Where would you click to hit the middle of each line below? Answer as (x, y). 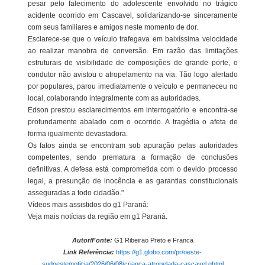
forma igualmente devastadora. (77, 134)
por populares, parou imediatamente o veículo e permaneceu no (132, 87)
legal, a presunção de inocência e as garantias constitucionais (132, 181)
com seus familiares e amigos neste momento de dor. (113, 28)
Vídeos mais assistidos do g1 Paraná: (88, 205)
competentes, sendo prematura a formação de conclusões (132, 158)
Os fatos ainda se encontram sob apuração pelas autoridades (132, 146)
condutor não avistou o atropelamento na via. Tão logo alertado (132, 75)
